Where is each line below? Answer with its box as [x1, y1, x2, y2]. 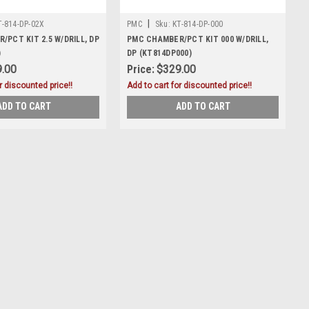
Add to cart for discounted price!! [127, 81, 252, 91]
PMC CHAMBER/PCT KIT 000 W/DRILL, [127, 34, 268, 45]
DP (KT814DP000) [127, 48, 192, 59]
